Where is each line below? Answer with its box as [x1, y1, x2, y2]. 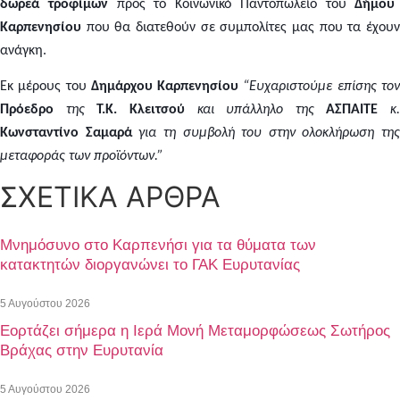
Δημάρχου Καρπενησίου [90, 79, 244, 95]
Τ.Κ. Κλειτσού [96, 103, 185, 118]
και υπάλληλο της [184, 103, 327, 118]
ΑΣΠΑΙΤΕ [326, 103, 379, 118]
